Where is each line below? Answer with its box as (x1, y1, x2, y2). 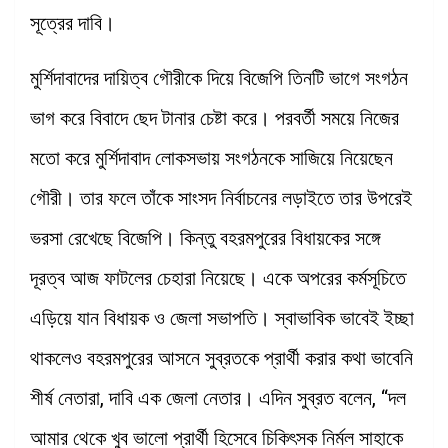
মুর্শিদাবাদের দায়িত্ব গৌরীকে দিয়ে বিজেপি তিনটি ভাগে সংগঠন (30, 65, 408, 90)
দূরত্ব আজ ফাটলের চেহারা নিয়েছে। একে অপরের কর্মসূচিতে (30, 265, 406, 290)
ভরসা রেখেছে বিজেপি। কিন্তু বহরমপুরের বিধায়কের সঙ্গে (30, 225, 380, 250)
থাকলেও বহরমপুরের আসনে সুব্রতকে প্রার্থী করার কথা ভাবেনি (30, 345, 413, 370)
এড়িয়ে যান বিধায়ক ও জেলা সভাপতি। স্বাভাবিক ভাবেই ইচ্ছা (30, 305, 414, 330)
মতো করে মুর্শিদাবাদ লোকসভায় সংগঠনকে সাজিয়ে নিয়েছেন (30, 145, 393, 170)
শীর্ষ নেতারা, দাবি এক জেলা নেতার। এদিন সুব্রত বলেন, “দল (30, 385, 406, 410)
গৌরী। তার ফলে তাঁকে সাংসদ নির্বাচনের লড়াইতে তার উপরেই (30, 185, 412, 210)
